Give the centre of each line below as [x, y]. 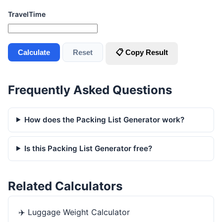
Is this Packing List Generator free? [88, 148]
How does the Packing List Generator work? [105, 119]
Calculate [34, 52]
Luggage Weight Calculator [79, 212]
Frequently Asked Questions [90, 90]
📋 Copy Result [142, 52]
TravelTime [27, 14]
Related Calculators [65, 186]
